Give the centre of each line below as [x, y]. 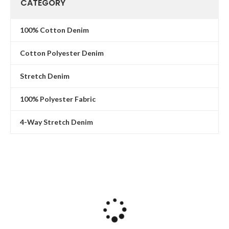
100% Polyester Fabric [58, 99]
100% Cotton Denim [55, 30]
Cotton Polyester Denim [62, 53]
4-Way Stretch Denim [57, 122]
